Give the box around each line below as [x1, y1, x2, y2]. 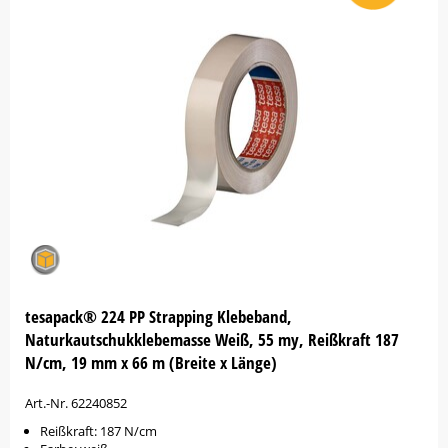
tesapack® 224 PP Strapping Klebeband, [25, 305, 292, 328]
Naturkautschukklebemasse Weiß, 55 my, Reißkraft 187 [25, 328, 399, 351]
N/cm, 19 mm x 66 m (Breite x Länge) [25, 351, 277, 374]
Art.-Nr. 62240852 [25, 394, 127, 412]
